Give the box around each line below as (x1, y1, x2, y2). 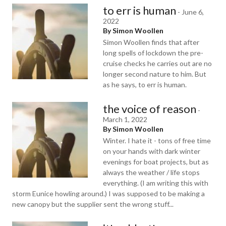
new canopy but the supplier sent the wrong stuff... (12, 200, 174, 208)
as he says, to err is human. (103, 80, 187, 89)
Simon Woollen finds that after (103, 38, 199, 46)
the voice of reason (103, 102, 196, 116)
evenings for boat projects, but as (103, 157, 209, 166)
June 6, (182, 8, 204, 16)
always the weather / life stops (103, 168, 200, 177)
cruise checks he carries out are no (103, 59, 212, 68)
